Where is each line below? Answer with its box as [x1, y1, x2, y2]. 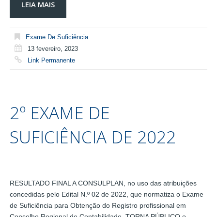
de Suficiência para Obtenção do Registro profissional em [10, 201, 186, 210]
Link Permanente [28, 56, 75, 64]
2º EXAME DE [10, 101, 110, 124]
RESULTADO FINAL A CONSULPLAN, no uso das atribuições [10, 179, 197, 187]
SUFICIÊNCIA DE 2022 [10, 125, 176, 149]
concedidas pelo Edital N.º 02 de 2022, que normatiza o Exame [10, 190, 203, 199]
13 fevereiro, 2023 [28, 45, 78, 52]
